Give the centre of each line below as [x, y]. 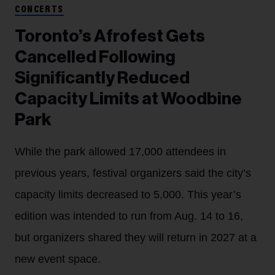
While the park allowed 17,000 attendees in [120, 151]
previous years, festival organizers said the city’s [133, 173]
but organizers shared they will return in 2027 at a [136, 237]
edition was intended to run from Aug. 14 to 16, [129, 216]
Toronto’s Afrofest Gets [110, 36]
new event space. [58, 259]
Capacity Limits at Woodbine [128, 99]
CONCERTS [39, 10]
